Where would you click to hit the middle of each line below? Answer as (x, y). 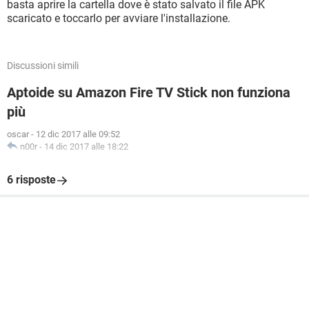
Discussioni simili (43, 66)
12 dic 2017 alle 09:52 (78, 134)
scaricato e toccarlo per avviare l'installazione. (119, 18)
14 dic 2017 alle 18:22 (86, 147)
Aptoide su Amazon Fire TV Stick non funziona (149, 92)
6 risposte (31, 180)
